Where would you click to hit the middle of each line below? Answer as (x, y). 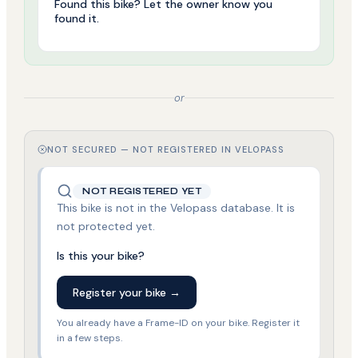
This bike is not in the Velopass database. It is (176, 208)
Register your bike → (127, 293)
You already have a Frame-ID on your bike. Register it (179, 323)
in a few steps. (90, 338)
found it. (77, 19)
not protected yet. (106, 227)
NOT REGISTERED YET (142, 191)
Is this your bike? (101, 256)
